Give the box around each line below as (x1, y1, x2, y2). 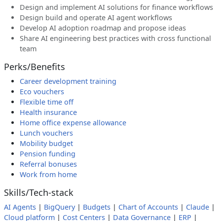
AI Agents (4, 202, 36, 212)
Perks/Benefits (4, 61, 65, 73)
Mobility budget (20, 139, 73, 148)
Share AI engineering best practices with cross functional (20, 34, 211, 43)
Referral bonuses (20, 159, 77, 169)
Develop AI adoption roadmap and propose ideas (20, 23, 186, 33)
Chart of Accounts (118, 202, 178, 212)
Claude (186, 202, 209, 212)
